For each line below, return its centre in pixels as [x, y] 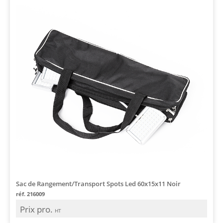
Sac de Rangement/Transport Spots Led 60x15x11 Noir [98, 183]
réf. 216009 [30, 194]
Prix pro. [37, 209]
